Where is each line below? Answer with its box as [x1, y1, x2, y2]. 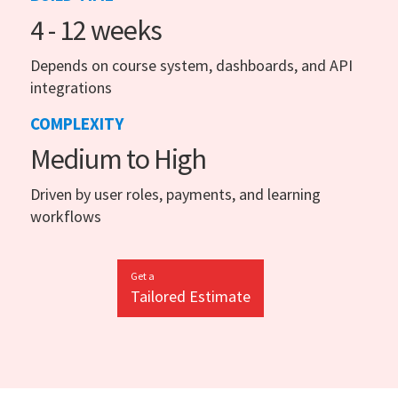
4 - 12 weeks [30, 12, 162, 48]
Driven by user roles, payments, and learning [30, 183, 321, 204]
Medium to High [30, 140, 206, 177]
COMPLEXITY [30, 112, 123, 134]
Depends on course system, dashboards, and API [30, 54, 353, 76]
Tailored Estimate [130, 285, 251, 306]
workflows [30, 205, 101, 227]
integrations [30, 76, 112, 98]
